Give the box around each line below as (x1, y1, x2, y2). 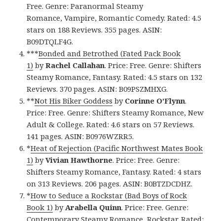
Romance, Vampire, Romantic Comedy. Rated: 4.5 (27, 12, 202, 23)
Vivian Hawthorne (45, 154, 113, 165)
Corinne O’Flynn (125, 95, 185, 106)
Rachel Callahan (45, 60, 105, 70)
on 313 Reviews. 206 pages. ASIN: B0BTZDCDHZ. (27, 178, 193, 188)
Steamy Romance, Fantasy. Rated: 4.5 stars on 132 (27, 72, 203, 82)
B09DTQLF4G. (27, 36, 74, 46)
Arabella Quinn (65, 202, 122, 212)
